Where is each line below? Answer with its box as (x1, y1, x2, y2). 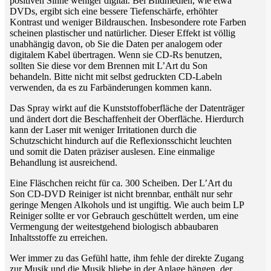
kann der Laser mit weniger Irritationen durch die (10, 125, 197, 135)
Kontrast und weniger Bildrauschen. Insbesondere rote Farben (10, 17, 246, 28)
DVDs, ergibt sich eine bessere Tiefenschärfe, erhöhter (10, 6, 218, 17)
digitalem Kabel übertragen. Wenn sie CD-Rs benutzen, (10, 50, 222, 60)
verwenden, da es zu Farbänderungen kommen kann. (10, 82, 212, 93)
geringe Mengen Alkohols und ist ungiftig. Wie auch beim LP (10, 200, 244, 211)
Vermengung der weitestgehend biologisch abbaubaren (10, 221, 218, 232)
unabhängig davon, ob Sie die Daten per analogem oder (10, 39, 222, 50)
